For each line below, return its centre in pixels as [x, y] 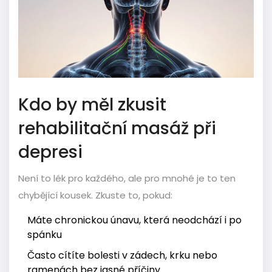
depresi [50, 152]
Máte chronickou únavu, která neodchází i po [134, 220]
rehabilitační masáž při [117, 129]
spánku [45, 235]
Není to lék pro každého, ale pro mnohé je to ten [127, 178]
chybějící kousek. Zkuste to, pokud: [95, 195]
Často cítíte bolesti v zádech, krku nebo [122, 256]
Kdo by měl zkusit [92, 105]
